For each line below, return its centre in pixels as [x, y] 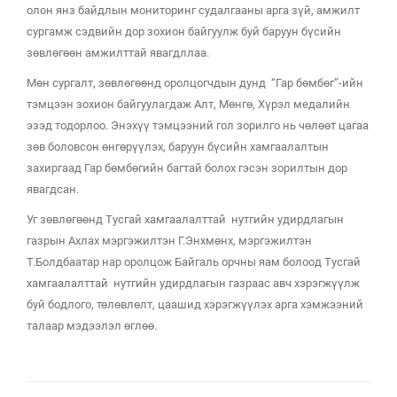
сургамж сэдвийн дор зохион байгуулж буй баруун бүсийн [184, 31]
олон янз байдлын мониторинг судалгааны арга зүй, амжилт [193, 10]
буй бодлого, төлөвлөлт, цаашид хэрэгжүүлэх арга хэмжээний [195, 304]
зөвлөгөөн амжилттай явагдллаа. [118, 53]
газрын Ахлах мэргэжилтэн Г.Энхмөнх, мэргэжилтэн [169, 241]
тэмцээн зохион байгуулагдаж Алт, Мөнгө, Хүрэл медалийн [188, 104]
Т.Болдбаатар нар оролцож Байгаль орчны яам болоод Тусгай [194, 262]
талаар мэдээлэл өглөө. [92, 326]
